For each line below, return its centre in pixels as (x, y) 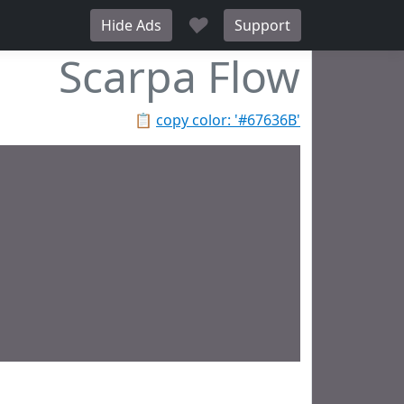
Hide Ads (131, 25)
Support (262, 25)
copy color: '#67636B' (228, 120)
